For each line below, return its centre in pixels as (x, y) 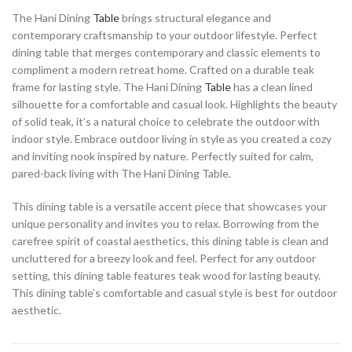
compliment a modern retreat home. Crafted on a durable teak (163, 70)
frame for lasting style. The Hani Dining (108, 87)
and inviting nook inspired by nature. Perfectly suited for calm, (163, 156)
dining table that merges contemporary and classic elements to (166, 53)
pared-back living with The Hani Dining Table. (121, 174)
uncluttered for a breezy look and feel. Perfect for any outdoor (164, 258)
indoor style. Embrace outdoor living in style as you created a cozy (172, 139)
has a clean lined (272, 87)
